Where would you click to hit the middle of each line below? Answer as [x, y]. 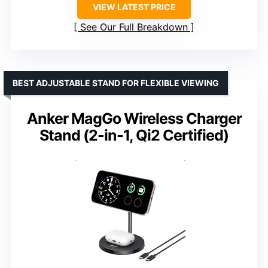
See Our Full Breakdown [134, 27]
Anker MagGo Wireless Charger [134, 119]
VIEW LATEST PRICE [134, 7]
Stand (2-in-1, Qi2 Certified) [134, 135]
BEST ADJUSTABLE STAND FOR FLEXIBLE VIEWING [116, 83]
